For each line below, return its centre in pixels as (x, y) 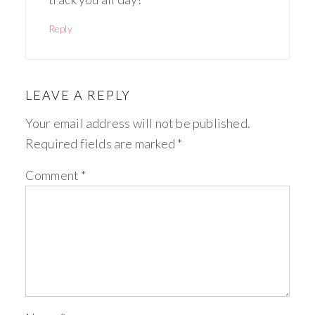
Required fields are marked (101, 144)
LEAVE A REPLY (78, 95)
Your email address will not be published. (138, 123)
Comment (53, 175)
